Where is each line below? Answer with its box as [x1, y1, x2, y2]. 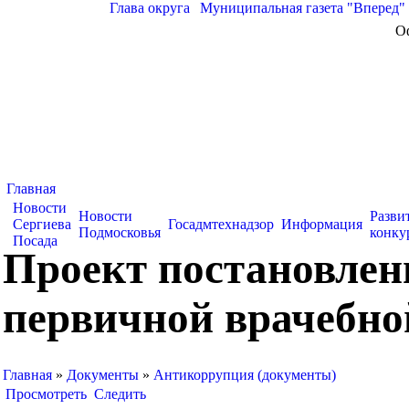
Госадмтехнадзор [168, 216, 274, 232]
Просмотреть [5, 386, 87, 402]
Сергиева [13, 216, 71, 232]
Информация [281, 216, 362, 232]
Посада [13, 233, 58, 248]
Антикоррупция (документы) [153, 367, 336, 383]
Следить [94, 386, 146, 402]
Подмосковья [79, 225, 161, 240]
